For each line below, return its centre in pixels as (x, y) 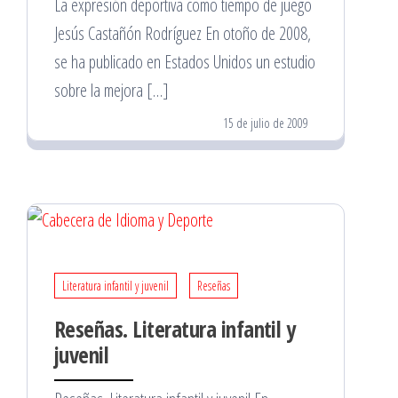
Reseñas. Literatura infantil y (175, 328)
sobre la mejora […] (111, 90)
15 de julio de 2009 (266, 123)
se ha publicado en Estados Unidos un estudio (185, 61)
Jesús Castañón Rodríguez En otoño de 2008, (183, 33)
